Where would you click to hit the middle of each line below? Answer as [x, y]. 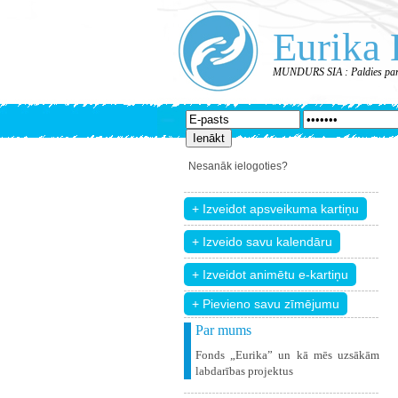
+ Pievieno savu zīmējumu [266, 304]
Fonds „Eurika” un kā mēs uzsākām [287, 355]
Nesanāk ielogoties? [238, 166]
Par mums [223, 330]
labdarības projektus [244, 371]
